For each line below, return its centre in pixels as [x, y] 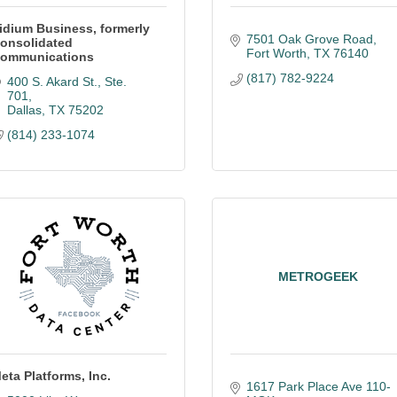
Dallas [24, 110]
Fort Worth [276, 53]
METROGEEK [318, 276]
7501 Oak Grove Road [309, 39]
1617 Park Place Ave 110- [318, 386]
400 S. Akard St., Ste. [66, 82]
